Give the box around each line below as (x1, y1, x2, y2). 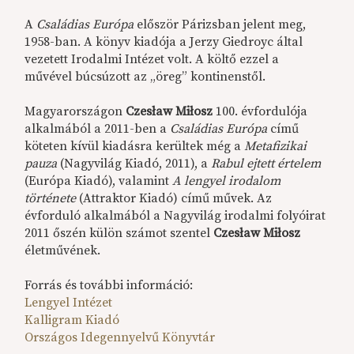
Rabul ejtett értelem (211, 156, 322, 172)
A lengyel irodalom (172, 173, 281, 190)
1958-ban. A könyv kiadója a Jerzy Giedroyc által (24, 34, 303, 51)
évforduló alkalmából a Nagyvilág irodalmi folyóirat (24, 208, 326, 224)
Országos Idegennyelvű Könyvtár (24, 330, 216, 346)
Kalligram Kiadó (24, 312, 120, 329)
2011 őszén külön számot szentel (24, 225, 214, 242)
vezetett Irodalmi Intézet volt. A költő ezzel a (24, 51, 280, 68)
